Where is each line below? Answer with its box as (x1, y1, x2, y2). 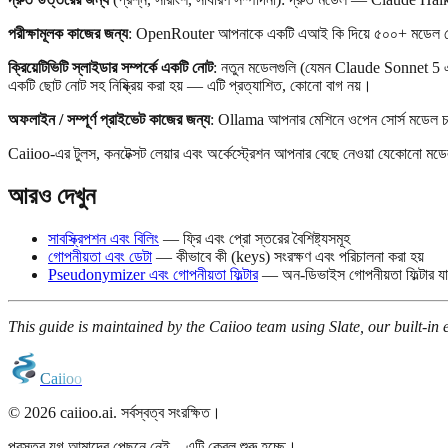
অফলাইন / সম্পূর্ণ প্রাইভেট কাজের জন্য (8, 111, 210, 129)
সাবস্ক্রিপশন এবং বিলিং (48, 230, 159, 248)
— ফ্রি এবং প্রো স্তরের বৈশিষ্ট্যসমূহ (159, 230, 350, 248)
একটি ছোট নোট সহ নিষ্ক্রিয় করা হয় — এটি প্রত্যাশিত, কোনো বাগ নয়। (8, 77, 372, 95)
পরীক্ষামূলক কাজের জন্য (8, 25, 128, 43)
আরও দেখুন (8, 183, 96, 210)
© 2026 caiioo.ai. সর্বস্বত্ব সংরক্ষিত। (8, 404, 221, 422)
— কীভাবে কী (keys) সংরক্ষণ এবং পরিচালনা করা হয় (152, 248, 424, 266)
